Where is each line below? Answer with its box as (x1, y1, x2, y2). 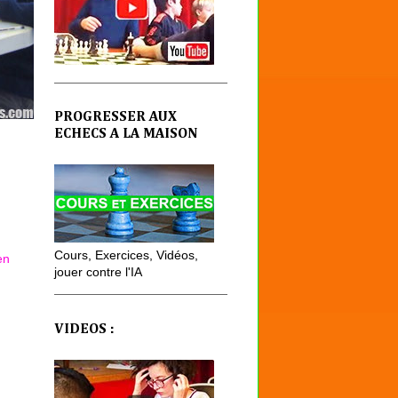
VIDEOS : (54, 322, 115, 337)
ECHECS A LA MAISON (54, 127, 197, 142)
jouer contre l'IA (54, 265, 142, 280)
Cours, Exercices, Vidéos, (54, 248, 198, 263)
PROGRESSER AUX (54, 110, 177, 125)
